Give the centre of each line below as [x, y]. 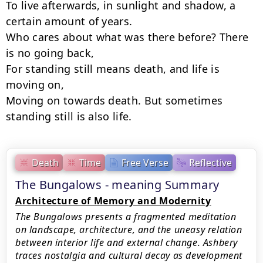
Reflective [210, 162]
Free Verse [145, 162]
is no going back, [50, 53]
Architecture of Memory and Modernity [113, 201]
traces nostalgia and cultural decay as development [129, 255]
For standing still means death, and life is [113, 69]
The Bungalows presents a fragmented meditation [126, 217]
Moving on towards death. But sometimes [114, 100]
